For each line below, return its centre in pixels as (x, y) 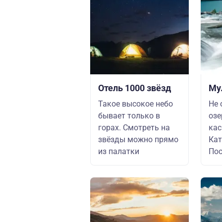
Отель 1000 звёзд (135, 88)
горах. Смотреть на (134, 128)
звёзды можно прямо (138, 139)
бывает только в (129, 116)
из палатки (119, 151)
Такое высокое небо (136, 104)
